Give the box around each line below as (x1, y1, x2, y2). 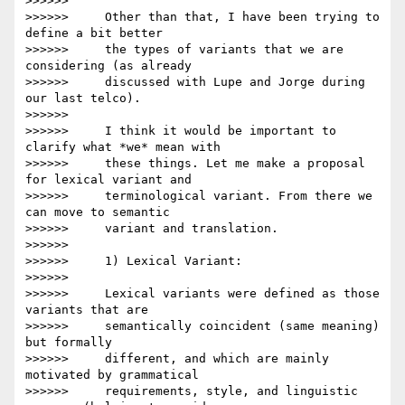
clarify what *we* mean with (25, 140, 221, 155)
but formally (25, 335, 112, 350)
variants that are (25, 303, 148, 317)
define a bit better (25, 26, 163, 41)
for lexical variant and (25, 173, 192, 187)
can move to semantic (25, 205, 170, 220)
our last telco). (25, 91, 141, 106)
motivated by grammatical (25, 368, 199, 382)
